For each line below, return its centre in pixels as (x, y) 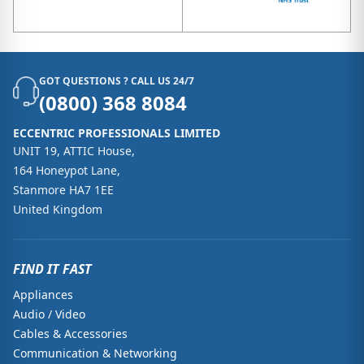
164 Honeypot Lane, (67, 170)
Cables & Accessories (70, 334)
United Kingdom (58, 209)
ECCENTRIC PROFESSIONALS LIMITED (117, 133)
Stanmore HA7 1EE (63, 190)
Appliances (43, 295)
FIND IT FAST (52, 269)
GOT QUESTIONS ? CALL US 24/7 (117, 81)
